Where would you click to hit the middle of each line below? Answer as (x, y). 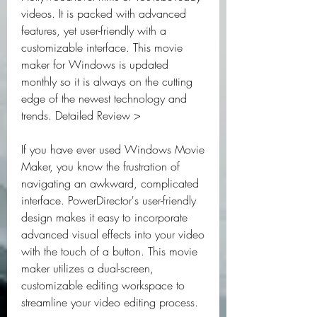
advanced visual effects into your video (113, 234)
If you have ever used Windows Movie (113, 149)
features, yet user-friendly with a (94, 30)
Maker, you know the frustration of (100, 166)
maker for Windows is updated (95, 64)
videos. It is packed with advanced (104, 13)
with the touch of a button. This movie (109, 251)
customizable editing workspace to (103, 285)
